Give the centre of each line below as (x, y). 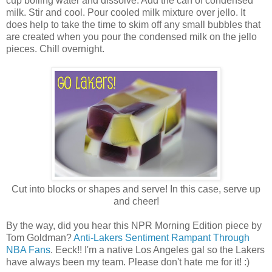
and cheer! (136, 202)
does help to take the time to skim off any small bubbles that (133, 25)
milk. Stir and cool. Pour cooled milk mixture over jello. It (126, 13)
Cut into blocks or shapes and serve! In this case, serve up (136, 189)
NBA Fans (28, 250)
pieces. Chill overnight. (55, 49)
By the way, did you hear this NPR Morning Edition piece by (134, 226)
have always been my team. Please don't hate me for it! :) (128, 262)
